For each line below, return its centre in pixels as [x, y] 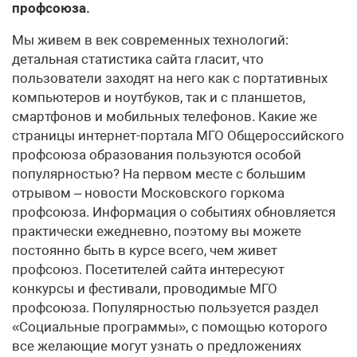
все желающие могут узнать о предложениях [157, 346]
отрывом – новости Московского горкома [148, 193]
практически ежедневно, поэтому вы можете [157, 231]
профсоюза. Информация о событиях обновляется [174, 212]
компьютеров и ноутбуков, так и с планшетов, [159, 97]
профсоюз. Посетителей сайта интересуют [148, 269]
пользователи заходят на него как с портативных [170, 78]
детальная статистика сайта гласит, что [138, 59]
